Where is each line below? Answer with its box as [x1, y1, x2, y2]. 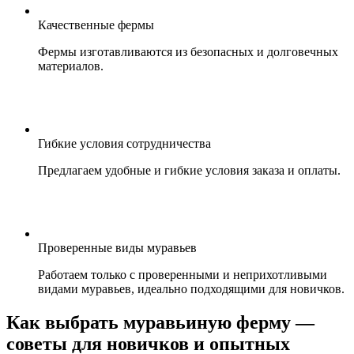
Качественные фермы [38, 18, 154, 32]
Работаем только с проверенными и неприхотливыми [38, 268, 327, 282]
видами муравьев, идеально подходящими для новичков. [38, 282, 345, 296]
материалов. [38, 59, 104, 73]
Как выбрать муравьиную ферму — [6, 312, 314, 333]
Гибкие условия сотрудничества [38, 137, 211, 151]
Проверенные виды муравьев [38, 241, 197, 255]
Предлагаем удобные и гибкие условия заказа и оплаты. [38, 164, 341, 178]
